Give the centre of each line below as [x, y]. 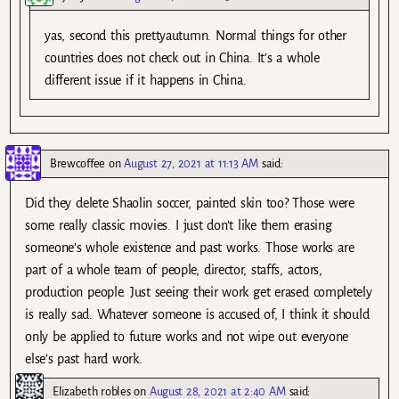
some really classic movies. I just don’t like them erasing [179, 226]
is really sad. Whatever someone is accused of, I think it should [197, 315]
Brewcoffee [77, 164]
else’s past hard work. [84, 359]
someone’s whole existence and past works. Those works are [190, 248]
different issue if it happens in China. [146, 81]
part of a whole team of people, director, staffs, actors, [174, 270]
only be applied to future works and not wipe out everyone [187, 337]
